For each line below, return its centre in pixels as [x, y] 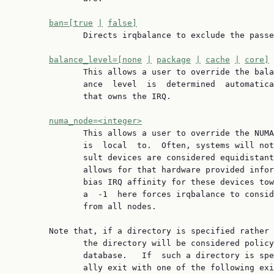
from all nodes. [86, 206]
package [174, 60]
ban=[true [71, 23]
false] [122, 23]
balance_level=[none [95, 60]
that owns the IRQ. [93, 96]
